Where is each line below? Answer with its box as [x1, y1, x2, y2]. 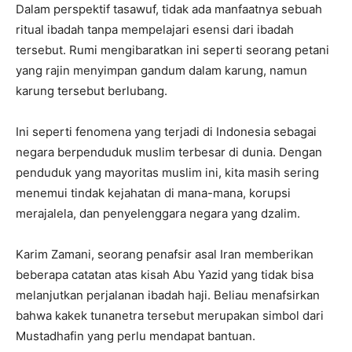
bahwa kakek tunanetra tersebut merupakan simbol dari [16, 308, 324, 324]
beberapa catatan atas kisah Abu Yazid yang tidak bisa [16, 267, 313, 283]
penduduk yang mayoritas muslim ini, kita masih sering [16, 165, 319, 181]
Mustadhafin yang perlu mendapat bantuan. [16, 328, 255, 344]
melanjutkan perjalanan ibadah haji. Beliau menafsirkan [16, 288, 320, 303]
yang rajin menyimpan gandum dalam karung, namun [16, 63, 307, 79]
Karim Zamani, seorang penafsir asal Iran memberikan [16, 247, 313, 262]
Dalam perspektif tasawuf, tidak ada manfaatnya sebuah [16, 2, 322, 17]
